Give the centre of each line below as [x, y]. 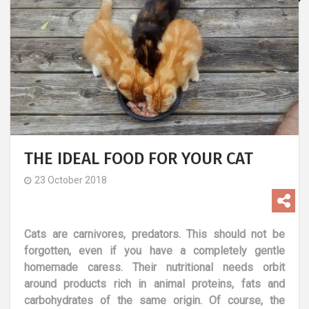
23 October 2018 [71, 180]
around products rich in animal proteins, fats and [154, 283]
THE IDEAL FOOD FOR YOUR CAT [139, 158]
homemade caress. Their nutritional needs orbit [154, 267]
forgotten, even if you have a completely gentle [154, 250]
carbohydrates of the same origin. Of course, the [154, 300]
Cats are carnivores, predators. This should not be [154, 234]
